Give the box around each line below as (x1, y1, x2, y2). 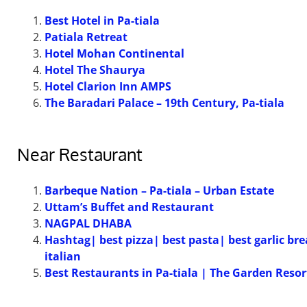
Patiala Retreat (45, 29, 127, 45)
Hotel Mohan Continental (45, 46, 184, 62)
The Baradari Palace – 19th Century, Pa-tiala (45, 95, 284, 111)
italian (45, 249, 81, 265)
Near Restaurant (17, 143, 143, 166)
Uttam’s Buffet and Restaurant (45, 199, 214, 215)
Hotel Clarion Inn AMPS (45, 79, 171, 95)
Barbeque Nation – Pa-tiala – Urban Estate (45, 183, 274, 199)
